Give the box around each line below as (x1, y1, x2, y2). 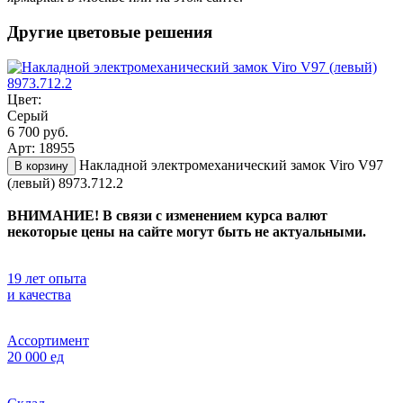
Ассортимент (7, 332, 89, 348)
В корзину (14, 158, 68, 173)
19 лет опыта (7, 270, 86, 286)
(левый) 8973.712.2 (7, 175, 123, 191)
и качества (7, 286, 71, 302)
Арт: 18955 (7, 139, 75, 156)
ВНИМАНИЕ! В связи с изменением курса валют (7, 207, 327, 223)
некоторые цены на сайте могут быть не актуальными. (7, 223, 366, 239)
